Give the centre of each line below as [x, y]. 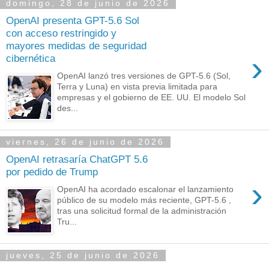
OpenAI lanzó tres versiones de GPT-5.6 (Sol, [144, 75]
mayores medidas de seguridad [76, 46]
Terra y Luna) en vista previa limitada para [138, 86]
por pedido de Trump [52, 172]
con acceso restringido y [61, 33]
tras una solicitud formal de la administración [142, 210]
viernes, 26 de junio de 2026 [85, 142]
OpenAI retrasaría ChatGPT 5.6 [77, 159]
